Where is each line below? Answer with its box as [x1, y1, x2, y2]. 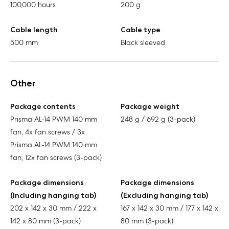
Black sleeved [121, 37, 165, 47]
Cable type [121, 25, 161, 34]
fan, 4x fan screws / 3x [10, 127, 85, 136]
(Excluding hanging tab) [121, 190, 208, 200]
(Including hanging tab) [10, 190, 96, 200]
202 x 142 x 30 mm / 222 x [10, 203, 97, 213]
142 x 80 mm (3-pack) [10, 216, 81, 225]
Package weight [121, 101, 179, 111]
